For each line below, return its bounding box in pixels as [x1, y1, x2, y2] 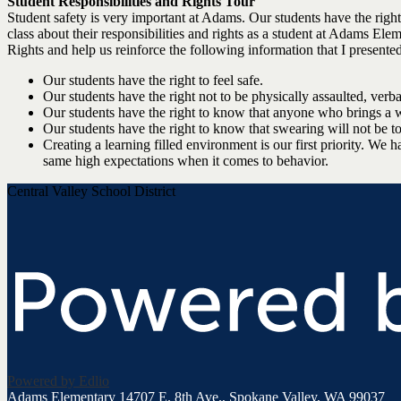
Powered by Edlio [7, 373, 109, 389]
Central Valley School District [7, 183, 175, 199]
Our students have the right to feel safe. [43, 73, 263, 88]
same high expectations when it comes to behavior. [43, 153, 328, 168]
